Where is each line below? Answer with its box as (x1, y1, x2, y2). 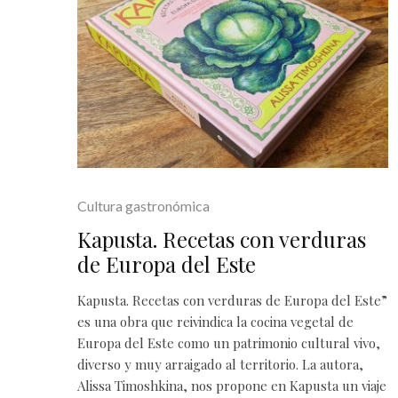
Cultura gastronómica (77, 197, 210, 215)
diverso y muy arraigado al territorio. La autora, (77, 355, 363, 374)
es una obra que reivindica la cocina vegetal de (77, 313, 354, 331)
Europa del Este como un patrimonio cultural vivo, (77, 334, 380, 353)
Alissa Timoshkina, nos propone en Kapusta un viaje (77, 377, 386, 395)
